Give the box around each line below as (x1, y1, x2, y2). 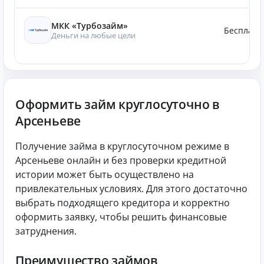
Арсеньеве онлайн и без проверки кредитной (15, 153, 226, 167)
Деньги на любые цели (51, 29, 136, 41)
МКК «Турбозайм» (51, 19, 128, 31)
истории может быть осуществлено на (15, 167, 194, 181)
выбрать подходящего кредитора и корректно (15, 196, 230, 209)
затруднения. (15, 224, 77, 237)
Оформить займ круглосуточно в (15, 96, 220, 113)
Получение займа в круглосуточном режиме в (15, 139, 229, 153)
